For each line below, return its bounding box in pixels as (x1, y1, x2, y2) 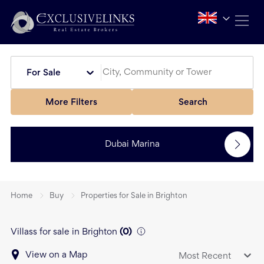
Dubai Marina (104, 140, 160, 149)
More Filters (45, 98, 97, 107)
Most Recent (179, 252, 231, 260)
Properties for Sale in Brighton (81, 193, 187, 200)
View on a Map (25, 251, 87, 260)
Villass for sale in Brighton (11, 228, 117, 237)
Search (178, 98, 207, 107)
